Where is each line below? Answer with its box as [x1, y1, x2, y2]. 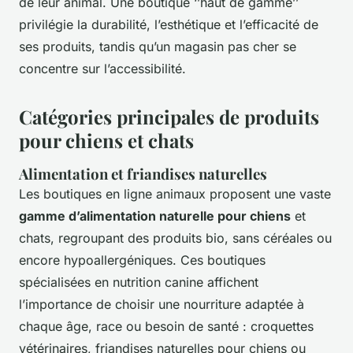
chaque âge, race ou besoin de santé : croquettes [19, 318, 314, 334]
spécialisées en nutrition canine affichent [19, 273, 258, 290]
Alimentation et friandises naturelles [19, 163, 267, 184]
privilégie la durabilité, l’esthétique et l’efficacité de [19, 16, 318, 32]
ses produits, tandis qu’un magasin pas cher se [19, 38, 296, 54]
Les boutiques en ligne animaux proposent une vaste [19, 185, 331, 202]
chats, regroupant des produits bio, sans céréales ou [19, 229, 332, 246]
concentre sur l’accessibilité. [19, 60, 186, 76]
